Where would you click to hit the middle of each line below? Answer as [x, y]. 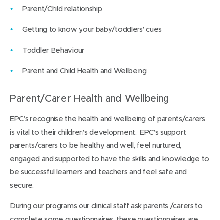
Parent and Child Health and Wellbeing [84, 70]
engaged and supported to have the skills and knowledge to [110, 158]
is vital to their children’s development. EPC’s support [98, 132]
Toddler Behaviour [53, 50]
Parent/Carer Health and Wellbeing [90, 98]
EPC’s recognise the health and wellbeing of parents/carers [108, 118]
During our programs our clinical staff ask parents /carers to [106, 205]
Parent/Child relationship [62, 8]
